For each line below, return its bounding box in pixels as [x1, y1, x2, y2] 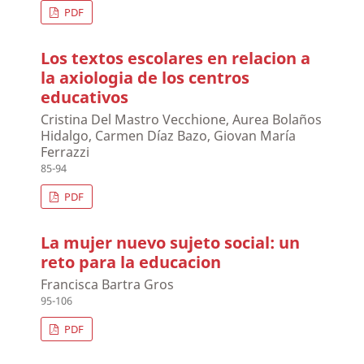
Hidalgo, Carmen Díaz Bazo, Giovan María [41, 127, 297, 145]
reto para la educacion [41, 251, 222, 274]
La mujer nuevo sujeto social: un [41, 232, 301, 254]
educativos [41, 86, 129, 109]
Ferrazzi [41, 143, 90, 162]
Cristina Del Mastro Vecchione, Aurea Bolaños [41, 110, 323, 129]
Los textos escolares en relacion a [41, 47, 311, 70]
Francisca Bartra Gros [41, 275, 175, 294]
